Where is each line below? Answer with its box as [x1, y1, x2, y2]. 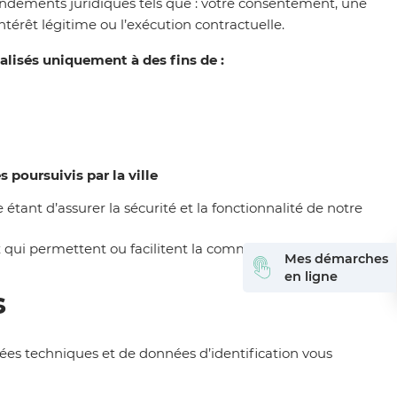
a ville [117, 166, 158, 183]
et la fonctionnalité [180, 198, 307, 216]
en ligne [284, 268, 338, 284]
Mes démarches [284, 250, 388, 267]
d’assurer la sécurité [43, 198, 180, 216]
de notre [307, 198, 362, 216]
